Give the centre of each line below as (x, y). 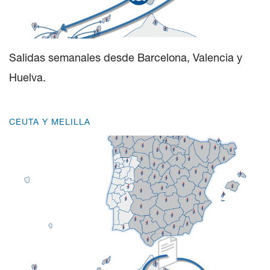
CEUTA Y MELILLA (50, 121)
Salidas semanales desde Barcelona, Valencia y (126, 57)
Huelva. (27, 77)
